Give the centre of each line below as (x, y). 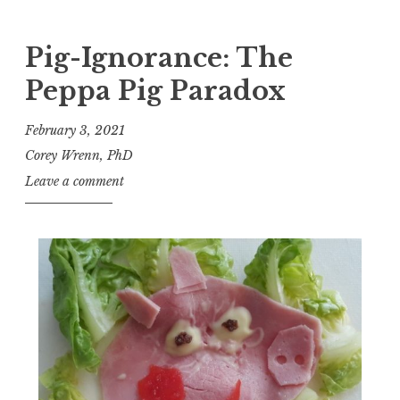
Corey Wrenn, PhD (79, 156)
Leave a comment (75, 181)
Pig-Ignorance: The (159, 58)
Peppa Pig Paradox (155, 92)
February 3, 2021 (75, 130)
